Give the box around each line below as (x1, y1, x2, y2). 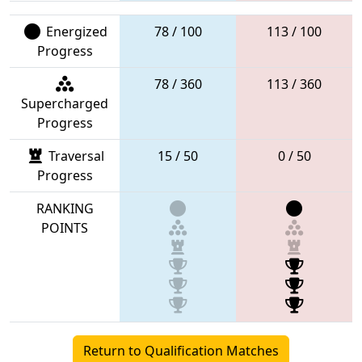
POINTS (41, 218, 88, 237)
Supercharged (21, 94, 108, 112)
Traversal (45, 146, 104, 165)
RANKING (36, 199, 94, 217)
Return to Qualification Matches (83, 341, 279, 360)
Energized (42, 22, 107, 40)
